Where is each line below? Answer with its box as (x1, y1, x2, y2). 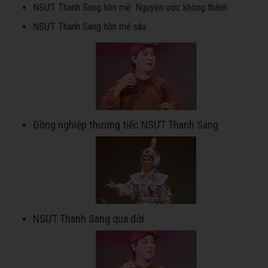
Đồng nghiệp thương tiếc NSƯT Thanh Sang (33, 118, 218, 132)
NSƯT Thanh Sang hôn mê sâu (33, 21, 146, 33)
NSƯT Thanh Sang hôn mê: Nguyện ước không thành (33, 2, 227, 14)
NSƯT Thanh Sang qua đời (33, 212, 144, 226)
